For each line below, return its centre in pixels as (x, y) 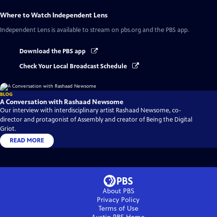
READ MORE (27, 140)
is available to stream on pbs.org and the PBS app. (119, 30)
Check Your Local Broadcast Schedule (74, 66)
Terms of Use (118, 208)
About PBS (118, 191)
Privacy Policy (118, 200)
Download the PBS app (53, 52)
